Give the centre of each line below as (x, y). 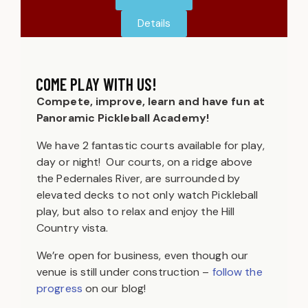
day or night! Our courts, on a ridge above (145, 162)
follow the (237, 272)
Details (154, 24)
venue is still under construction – (124, 272)
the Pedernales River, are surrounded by (138, 179)
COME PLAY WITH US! (96, 85)
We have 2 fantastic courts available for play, (151, 146)
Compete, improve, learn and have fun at (151, 102)
